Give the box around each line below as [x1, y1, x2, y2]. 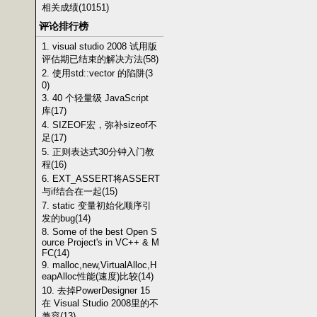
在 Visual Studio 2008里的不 [42, 298, 158, 309]
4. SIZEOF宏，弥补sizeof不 [42, 120, 157, 130]
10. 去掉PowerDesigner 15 [42, 285, 150, 296]
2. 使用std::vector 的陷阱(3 [42, 68, 153, 79]
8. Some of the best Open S [42, 226, 157, 237]
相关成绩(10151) [42, 2, 109, 13]
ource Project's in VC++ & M [42, 237, 159, 248]
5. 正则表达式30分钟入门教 [42, 146, 154, 157]
